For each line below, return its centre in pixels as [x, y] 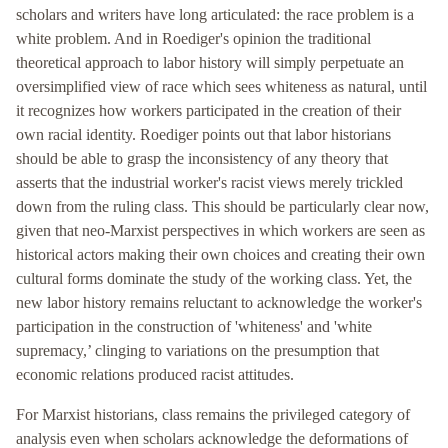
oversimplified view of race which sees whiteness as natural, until [221, 87]
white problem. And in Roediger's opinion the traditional [193, 39]
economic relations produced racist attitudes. [155, 375]
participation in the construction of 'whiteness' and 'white [194, 327]
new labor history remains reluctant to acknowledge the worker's [219, 303]
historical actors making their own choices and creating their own [220, 255]
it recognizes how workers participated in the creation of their [208, 111]
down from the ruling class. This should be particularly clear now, [222, 207]
